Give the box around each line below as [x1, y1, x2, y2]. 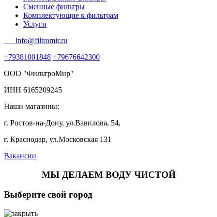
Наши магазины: [4, 102, 59, 111]
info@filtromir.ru [4, 36, 67, 45]
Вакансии [4, 152, 36, 160]
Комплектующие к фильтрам [23, 11, 118, 20]
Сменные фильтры [23, 2, 85, 11]
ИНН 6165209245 [4, 86, 62, 94]
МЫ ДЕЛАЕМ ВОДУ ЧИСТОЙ [41, 170, 176, 180]
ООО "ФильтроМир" [4, 69, 74, 78]
